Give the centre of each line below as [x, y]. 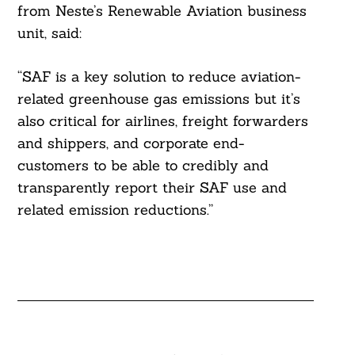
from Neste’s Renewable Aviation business [162, 11]
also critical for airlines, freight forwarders [162, 121]
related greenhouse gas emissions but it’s [158, 99]
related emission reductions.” [115, 210]
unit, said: [49, 33]
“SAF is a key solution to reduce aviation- [158, 77]
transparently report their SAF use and [152, 188]
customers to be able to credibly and [143, 166]
